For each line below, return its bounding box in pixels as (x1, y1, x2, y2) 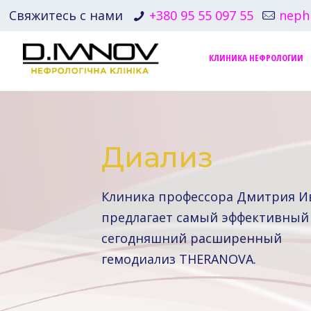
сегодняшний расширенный (101, 230, 282, 246)
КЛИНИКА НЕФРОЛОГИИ (209, 51, 304, 64)
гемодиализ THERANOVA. (101, 251, 256, 267)
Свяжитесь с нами (9, 7, 124, 24)
